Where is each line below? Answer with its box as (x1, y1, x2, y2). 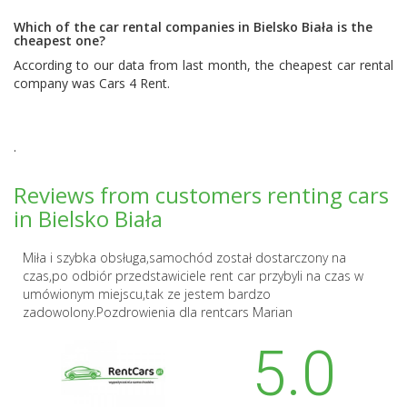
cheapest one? (14, 31, 105, 49)
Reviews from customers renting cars (14, 179, 389, 210)
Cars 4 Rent (99, 74, 167, 92)
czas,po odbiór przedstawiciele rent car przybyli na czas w (23, 266, 363, 284)
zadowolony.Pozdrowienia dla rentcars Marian (23, 303, 293, 321)
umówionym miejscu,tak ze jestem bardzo (23, 284, 271, 303)
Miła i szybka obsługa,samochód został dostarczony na (23, 248, 346, 266)
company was (14, 74, 99, 92)
